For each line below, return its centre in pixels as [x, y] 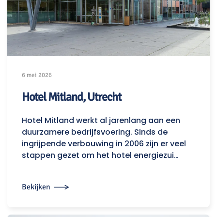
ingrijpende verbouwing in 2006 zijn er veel [104, 144]
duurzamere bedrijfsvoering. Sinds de [95, 132]
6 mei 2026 [37, 75]
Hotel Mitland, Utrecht [71, 97]
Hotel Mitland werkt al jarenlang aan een [101, 121]
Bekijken [36, 187]
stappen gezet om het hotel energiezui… [100, 155]
